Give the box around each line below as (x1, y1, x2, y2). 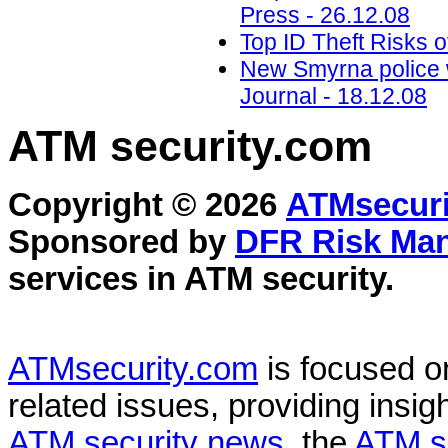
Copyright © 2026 (8, 187, 286, 224)
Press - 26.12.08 (240, 2, 410, 29)
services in (8, 261, 184, 298)
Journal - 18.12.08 (240, 83, 427, 110)
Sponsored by (8, 224, 235, 261)
